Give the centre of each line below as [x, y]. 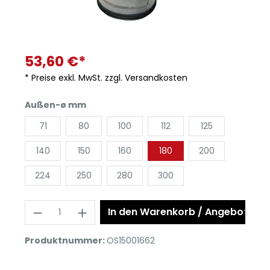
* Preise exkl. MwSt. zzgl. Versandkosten [106, 78]
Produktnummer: [66, 240]
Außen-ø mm [55, 105]
